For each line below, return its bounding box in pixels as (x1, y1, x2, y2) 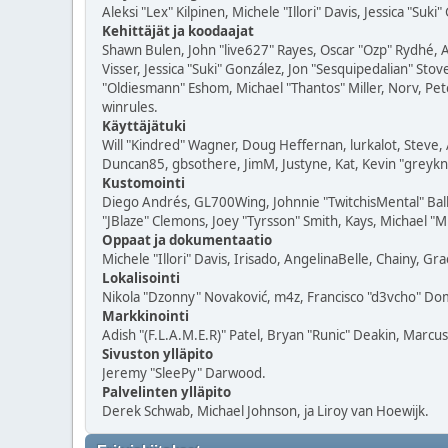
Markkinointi (102, 307, 189, 325)
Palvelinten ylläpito (102, 383, 231, 401)
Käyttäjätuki (102, 117, 186, 135)
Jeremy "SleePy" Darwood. (102, 364, 266, 382)
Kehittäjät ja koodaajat (102, 22, 254, 40)
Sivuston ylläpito (102, 345, 213, 363)
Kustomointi (102, 174, 185, 192)
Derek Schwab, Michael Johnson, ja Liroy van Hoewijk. (102, 402, 429, 420)
